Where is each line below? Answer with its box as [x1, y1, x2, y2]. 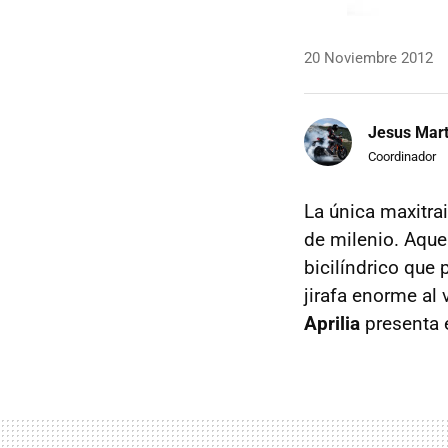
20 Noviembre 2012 [304, 49, 433, 67]
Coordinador [368, 148, 436, 164]
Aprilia [304, 312, 360, 335]
